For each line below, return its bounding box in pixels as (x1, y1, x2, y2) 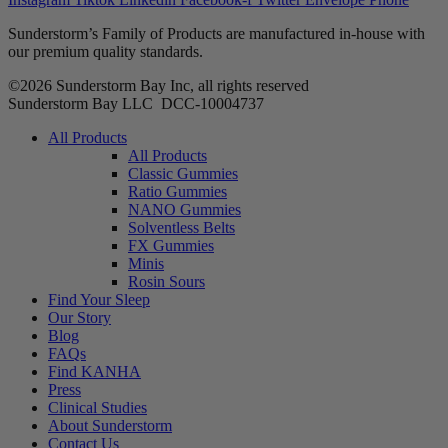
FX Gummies (128, 236, 214, 254)
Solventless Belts (128, 218, 235, 236)
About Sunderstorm (48, 416, 172, 434)
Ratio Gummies (128, 182, 227, 200)
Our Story (48, 308, 111, 326)
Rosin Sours (128, 272, 205, 290)
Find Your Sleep (48, 290, 150, 308)
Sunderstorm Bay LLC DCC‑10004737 (8, 94, 264, 112)
